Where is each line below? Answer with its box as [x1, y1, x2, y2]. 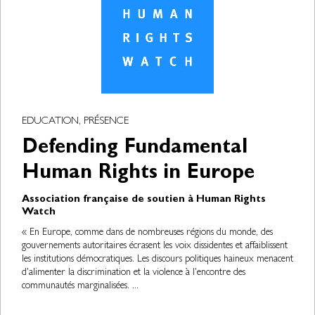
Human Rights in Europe [22, 164, 255, 185]
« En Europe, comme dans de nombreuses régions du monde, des [22, 228, 273, 238]
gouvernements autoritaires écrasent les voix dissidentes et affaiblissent [22, 241, 288, 251]
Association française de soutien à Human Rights [22, 195, 266, 205]
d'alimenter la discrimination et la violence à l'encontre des [22, 268, 245, 278]
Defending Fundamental [22, 139, 247, 160]
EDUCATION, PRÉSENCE [22, 117, 129, 127]
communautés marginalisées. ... [22, 281, 139, 291]
